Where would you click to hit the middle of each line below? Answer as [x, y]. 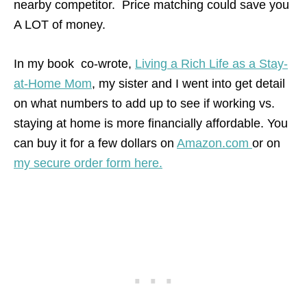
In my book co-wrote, [74, 63]
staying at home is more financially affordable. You [151, 123]
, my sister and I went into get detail [188, 83]
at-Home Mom [53, 83]
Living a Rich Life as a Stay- [211, 63]
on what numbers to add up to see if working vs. [144, 103]
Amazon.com [214, 143]
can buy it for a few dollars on [95, 143]
